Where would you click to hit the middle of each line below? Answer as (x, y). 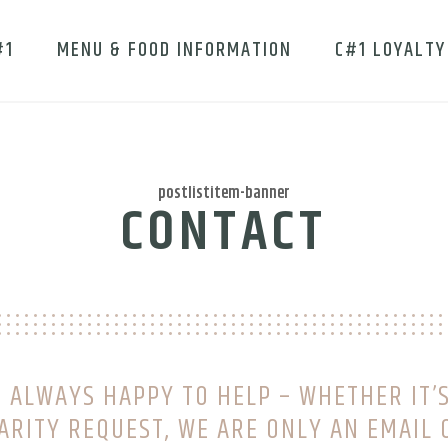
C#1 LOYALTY (390, 50)
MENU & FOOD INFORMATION (174, 50)
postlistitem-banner (224, 193)
